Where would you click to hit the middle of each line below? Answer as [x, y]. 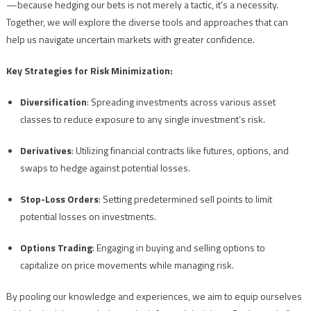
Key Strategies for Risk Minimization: [89, 71]
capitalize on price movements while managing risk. [127, 265]
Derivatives [45, 151]
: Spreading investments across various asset [181, 102]
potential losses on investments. [88, 217]
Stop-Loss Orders [59, 199]
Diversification [53, 102]
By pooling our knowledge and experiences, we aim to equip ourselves [154, 296]
